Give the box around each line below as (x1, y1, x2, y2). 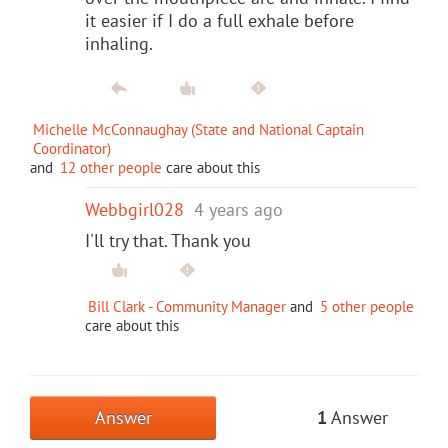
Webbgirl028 (85, 197, 184, 221)
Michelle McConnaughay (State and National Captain (33, 119, 364, 139)
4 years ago (194, 197, 283, 221)
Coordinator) (33, 138, 111, 158)
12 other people (60, 157, 162, 177)
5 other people (320, 296, 414, 316)
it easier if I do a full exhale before (85, 8, 354, 32)
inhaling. (85, 31, 153, 55)
